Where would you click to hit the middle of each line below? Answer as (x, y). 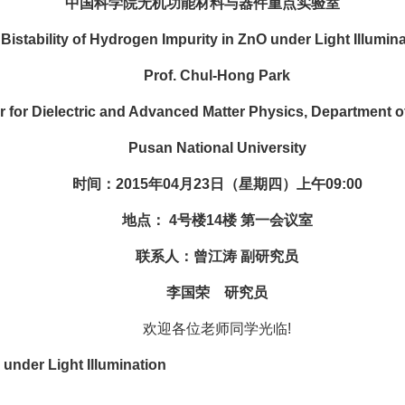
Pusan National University (202, 147)
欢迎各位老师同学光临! (202, 328)
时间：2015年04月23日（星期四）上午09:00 (202, 184)
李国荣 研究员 (202, 292)
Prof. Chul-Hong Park (202, 75)
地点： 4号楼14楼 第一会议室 (202, 220)
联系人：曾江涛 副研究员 (202, 256)
